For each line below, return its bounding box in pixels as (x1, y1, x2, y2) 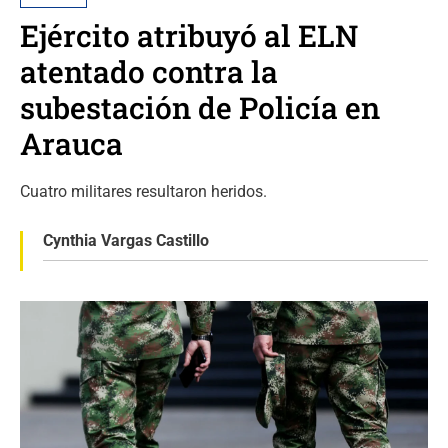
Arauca (20, 124, 123, 163)
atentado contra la (20, 52, 278, 91)
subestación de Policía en (20, 88, 380, 127)
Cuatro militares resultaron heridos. (20, 182, 267, 201)
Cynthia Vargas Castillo (43, 231, 209, 250)
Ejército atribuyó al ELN (20, 16, 358, 55)
